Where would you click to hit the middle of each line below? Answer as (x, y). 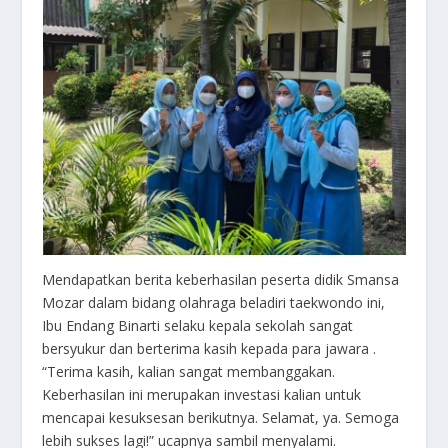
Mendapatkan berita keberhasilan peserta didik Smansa (221, 280)
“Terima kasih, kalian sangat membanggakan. (189, 372)
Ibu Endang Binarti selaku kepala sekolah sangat (198, 326)
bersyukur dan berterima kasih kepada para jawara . (209, 349)
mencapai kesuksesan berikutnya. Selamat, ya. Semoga (221, 418)
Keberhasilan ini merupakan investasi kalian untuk (202, 395)
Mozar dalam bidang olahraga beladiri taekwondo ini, (214, 303)
